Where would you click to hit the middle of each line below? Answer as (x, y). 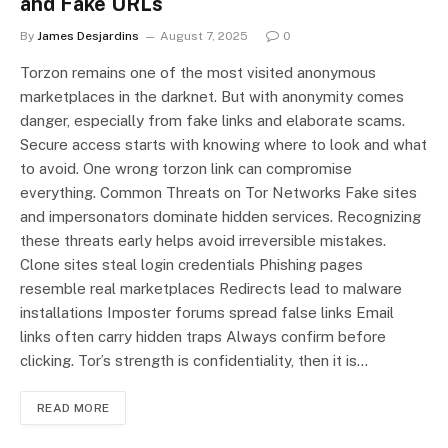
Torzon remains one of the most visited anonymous (198, 73)
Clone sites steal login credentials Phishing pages (191, 265)
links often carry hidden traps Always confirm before (203, 337)
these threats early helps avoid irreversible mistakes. (203, 241)
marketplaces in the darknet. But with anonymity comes (212, 97)
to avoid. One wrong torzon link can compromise (186, 169)
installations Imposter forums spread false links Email (207, 313)
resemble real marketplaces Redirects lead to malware (211, 289)
